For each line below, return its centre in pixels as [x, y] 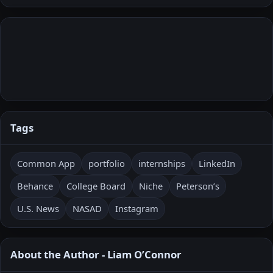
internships [162, 163]
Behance [35, 186]
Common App [46, 163]
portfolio [107, 163]
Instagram [137, 208]
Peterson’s [198, 186]
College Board [96, 186]
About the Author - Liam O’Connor [96, 254]
